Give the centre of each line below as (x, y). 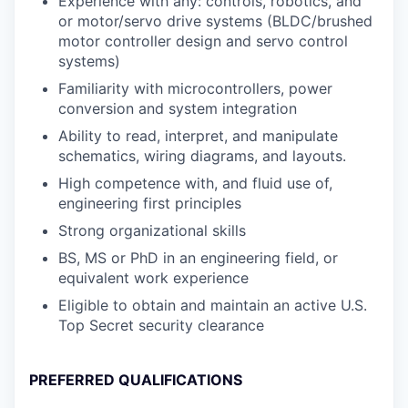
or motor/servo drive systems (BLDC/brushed (215, 20)
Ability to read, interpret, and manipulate (198, 135)
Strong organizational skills (152, 230)
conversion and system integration (178, 108)
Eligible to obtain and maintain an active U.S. (213, 305)
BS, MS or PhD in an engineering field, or (198, 257)
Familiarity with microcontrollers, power (195, 88)
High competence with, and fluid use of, (195, 183)
